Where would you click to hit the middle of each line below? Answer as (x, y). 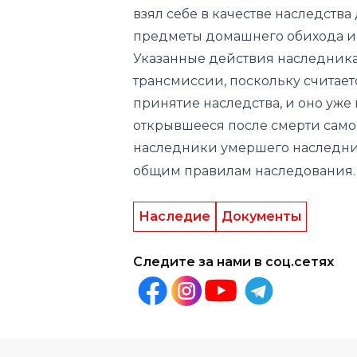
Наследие (175, 151)
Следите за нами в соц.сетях (233, 197)
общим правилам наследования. (244, 106)
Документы (261, 151)
